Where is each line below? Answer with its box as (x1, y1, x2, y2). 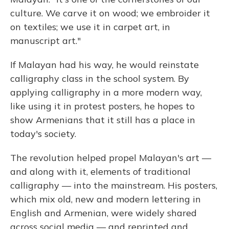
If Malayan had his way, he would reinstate (10, 59, 199, 71)
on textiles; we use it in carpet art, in (10, 21, 170, 33)
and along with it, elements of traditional (10, 166, 191, 177)
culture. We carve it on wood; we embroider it (10, 7, 210, 19)
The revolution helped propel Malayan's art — (10, 152, 211, 164)
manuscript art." (10, 35, 81, 47)
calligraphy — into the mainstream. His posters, (10, 179, 217, 191)
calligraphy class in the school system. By (10, 73, 189, 84)
